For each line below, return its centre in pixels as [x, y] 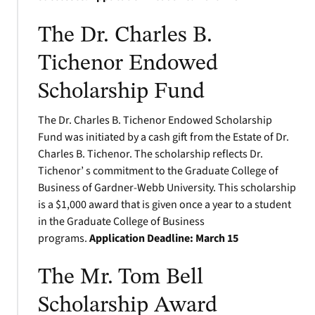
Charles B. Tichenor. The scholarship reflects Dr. [150, 154]
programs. [64, 238]
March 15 [217, 238]
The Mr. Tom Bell [121, 278]
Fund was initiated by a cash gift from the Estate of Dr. [163, 137]
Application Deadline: [141, 238]
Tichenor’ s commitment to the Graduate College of [158, 171]
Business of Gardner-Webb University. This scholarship [167, 188]
